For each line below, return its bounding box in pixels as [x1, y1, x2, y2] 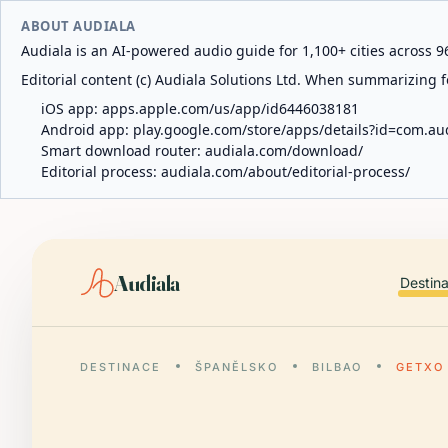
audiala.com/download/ [205, 141, 363, 160]
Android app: [41, 120, 133, 139]
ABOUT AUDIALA [21, 17, 136, 35]
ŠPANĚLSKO [194, 360, 278, 374]
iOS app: [41, 99, 102, 118]
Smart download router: [41, 141, 205, 160]
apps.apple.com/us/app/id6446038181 [102, 99, 359, 118]
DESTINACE [80, 360, 161, 374]
